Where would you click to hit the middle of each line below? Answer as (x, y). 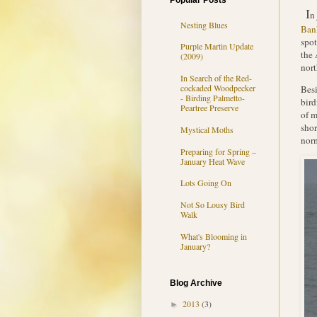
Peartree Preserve (209, 108)
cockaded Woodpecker (218, 88)
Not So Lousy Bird (212, 205)
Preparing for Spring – (218, 151)
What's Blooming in (213, 237)
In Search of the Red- (216, 78)
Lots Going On (206, 183)
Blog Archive (196, 283)
